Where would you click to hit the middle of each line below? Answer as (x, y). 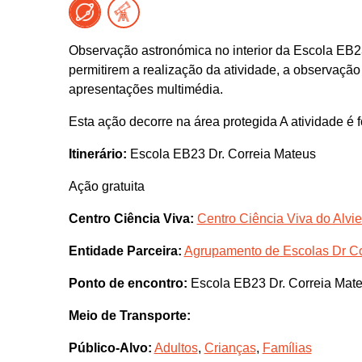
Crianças (230, 347)
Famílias (287, 347)
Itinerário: (97, 154)
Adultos (176, 347)
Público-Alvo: (110, 347)
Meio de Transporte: (129, 315)
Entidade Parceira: (125, 250)
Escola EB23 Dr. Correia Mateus (221, 154)
